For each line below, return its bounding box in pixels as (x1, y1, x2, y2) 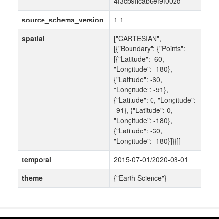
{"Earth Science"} (114, 173, 167, 183)
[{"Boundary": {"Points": (114, 44, 185, 54)
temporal (22, 154, 51, 165)
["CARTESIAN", (114, 33, 161, 44)
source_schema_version (22, 15, 104, 25)
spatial (22, 33, 44, 44)
